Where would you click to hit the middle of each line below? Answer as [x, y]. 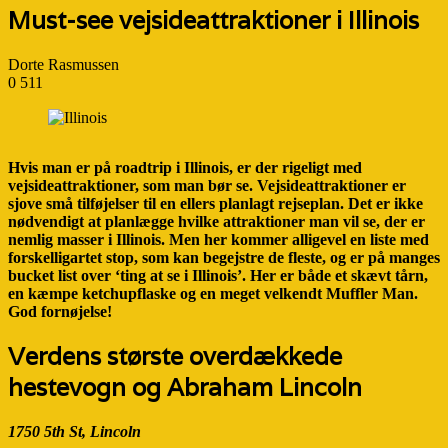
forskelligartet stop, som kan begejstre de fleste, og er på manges [224, 258]
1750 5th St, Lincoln [74, 431]
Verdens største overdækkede [175, 357]
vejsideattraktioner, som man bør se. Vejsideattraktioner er [207, 186]
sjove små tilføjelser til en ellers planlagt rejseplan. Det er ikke [215, 204]
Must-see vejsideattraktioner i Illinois [213, 20]
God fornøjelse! [60, 312]
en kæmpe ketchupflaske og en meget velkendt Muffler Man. [213, 294]
